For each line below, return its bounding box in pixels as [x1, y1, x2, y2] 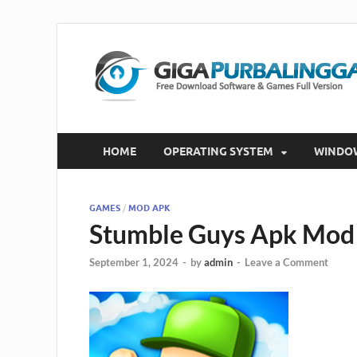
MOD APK [128, 202, 171, 214]
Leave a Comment [245, 256, 328, 269]
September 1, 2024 [89, 256, 178, 269]
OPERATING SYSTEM [163, 144, 273, 158]
